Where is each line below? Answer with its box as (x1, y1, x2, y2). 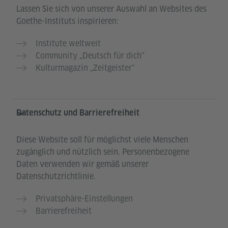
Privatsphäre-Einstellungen (36, 193, 133, 205)
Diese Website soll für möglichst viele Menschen (16, 134, 188, 146)
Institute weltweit (36, 38, 101, 49)
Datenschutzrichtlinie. (16, 171, 96, 182)
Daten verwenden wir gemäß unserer (16, 159, 149, 170)
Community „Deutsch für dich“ (36, 50, 145, 62)
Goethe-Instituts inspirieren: (16, 16, 119, 27)
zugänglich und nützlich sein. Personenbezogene (16, 147, 189, 158)
